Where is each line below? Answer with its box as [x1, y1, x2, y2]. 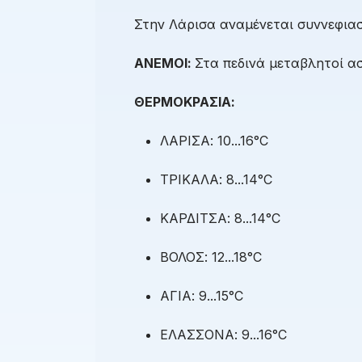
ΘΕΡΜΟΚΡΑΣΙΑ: [134, 94, 235, 111]
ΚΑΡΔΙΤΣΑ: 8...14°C [160, 210, 280, 227]
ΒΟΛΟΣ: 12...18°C [160, 249, 262, 266]
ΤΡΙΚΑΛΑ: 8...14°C [160, 171, 272, 188]
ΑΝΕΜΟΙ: [134, 55, 195, 72]
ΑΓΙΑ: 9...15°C [160, 288, 243, 305]
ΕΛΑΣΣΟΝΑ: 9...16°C [160, 326, 287, 343]
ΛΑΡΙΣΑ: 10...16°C [160, 133, 268, 149]
